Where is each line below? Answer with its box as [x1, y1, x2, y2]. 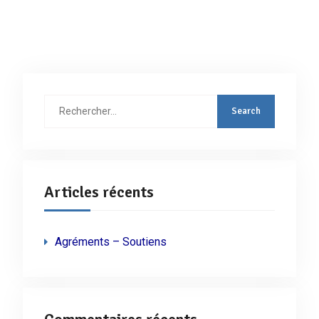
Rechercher [43, 96, 95, 108]
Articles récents [43, 182, 154, 202]
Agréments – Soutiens [54, 234, 167, 249]
